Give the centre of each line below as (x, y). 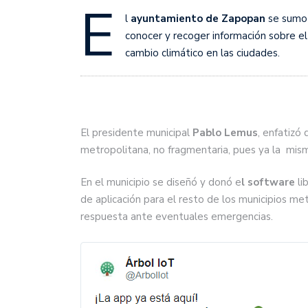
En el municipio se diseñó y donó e (161, 183)
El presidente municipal (136, 132)
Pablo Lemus (225, 132)
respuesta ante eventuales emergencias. (177, 217)
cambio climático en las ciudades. (202, 53)
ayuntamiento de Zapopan (198, 18)
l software (268, 183)
